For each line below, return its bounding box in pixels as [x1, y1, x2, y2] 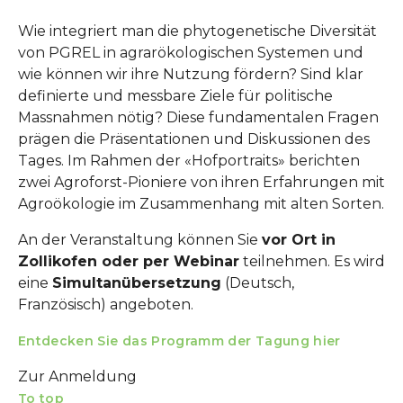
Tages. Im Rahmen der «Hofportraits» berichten [18, 152, 360, 169]
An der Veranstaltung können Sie [18, 231, 262, 248]
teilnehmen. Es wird [239, 253, 385, 270]
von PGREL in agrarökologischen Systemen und [18, 44, 363, 61]
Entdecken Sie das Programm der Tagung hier [18, 333, 341, 349]
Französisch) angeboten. [18, 296, 193, 313]
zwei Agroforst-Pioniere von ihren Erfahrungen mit [18, 174, 385, 191]
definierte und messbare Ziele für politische [18, 87, 333, 104]
